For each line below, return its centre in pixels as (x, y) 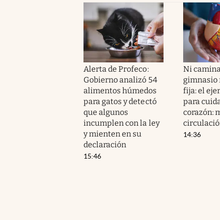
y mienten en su (113, 134)
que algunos (106, 112)
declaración (105, 144)
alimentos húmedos (120, 90)
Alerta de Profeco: (116, 69)
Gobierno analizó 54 (120, 80)
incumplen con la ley (122, 123)
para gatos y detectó (120, 101)
